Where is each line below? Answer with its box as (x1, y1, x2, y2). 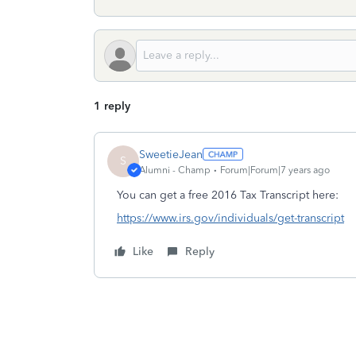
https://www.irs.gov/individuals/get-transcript (117, 211, 344, 225)
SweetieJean (139, 147, 203, 161)
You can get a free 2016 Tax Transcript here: (117, 188, 339, 202)
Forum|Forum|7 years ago (220, 164, 330, 176)
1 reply (94, 99, 130, 113)
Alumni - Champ (139, 164, 211, 176)
